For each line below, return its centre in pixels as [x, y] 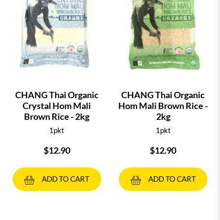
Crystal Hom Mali [57, 106]
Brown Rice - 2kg [57, 117]
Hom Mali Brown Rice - [163, 106]
